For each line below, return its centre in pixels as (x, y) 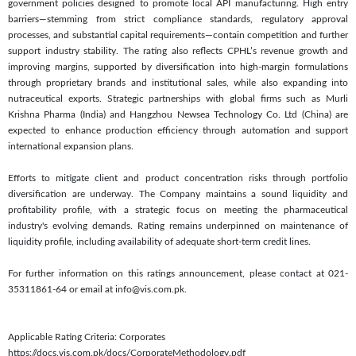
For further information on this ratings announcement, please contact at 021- (178, 273)
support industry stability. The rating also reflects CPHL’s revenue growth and (178, 50)
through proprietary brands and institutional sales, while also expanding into (178, 82)
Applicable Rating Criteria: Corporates (87, 337)
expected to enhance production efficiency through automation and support (178, 130)
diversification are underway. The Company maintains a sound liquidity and (178, 193)
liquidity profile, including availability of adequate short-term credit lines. (159, 241)
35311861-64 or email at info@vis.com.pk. (97, 289)
